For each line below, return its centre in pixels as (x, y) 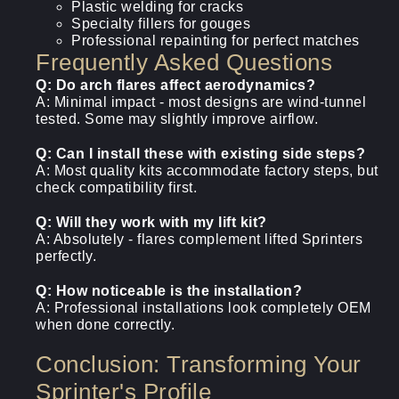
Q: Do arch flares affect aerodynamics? (175, 85)
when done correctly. (105, 325)
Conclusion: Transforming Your (199, 364)
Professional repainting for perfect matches (216, 41)
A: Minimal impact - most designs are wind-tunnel (201, 102)
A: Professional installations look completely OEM (204, 308)
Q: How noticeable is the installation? (169, 291)
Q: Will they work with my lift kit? (151, 222)
